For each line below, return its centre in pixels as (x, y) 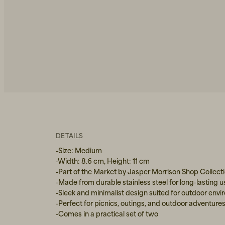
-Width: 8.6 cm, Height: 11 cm (103, 161)
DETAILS (70, 136)
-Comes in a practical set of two (107, 214)
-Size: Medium (79, 150)
